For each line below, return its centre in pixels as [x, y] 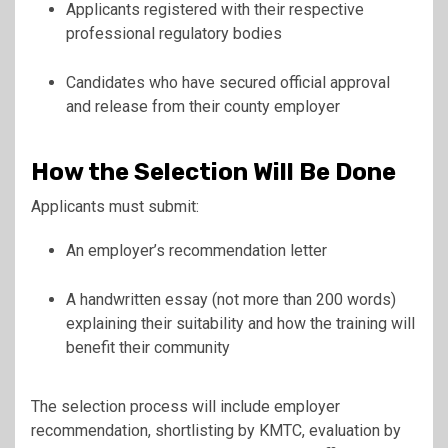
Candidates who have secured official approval [228, 82]
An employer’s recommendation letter [196, 250]
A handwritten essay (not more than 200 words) [231, 299]
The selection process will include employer [185, 406]
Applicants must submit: [115, 206]
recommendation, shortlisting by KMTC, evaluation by [216, 430]
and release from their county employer [203, 106]
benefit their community [148, 347]
